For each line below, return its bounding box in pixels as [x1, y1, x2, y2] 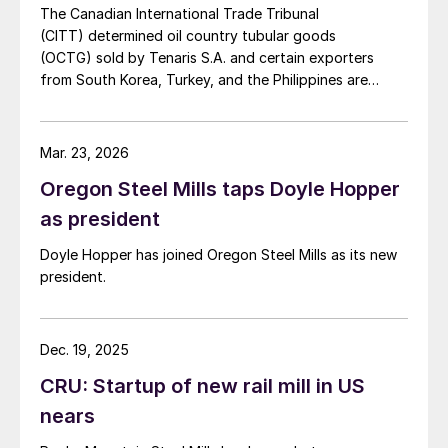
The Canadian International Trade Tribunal [40, 5, 319, 23]
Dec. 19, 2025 [40, 341, 129, 359]
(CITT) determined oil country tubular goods [40, 27, 336, 45]
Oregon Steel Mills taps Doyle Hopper [40, 177, 400, 202]
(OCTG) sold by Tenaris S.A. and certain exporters [40, 49, 374, 67]
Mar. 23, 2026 [40, 144, 129, 162]
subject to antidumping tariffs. [40, 93, 251, 111]
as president [40, 207, 160, 232]
